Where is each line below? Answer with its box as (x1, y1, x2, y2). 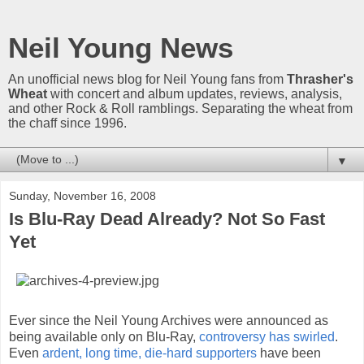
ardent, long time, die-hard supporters (42, 345, 257, 360)
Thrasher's (287, 72, 353, 86)
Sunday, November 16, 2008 (9, 189, 156, 202)
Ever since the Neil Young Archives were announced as (9, 313, 328, 327)
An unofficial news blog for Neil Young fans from (8, 72, 287, 86)
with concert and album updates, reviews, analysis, (47, 87, 342, 101)
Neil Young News (8, 32, 233, 63)
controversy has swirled (199, 329, 335, 344)
